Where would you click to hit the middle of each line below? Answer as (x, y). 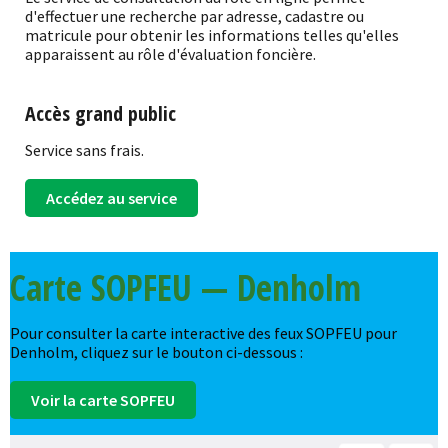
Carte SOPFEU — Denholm (185, 287)
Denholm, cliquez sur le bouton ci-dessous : (156, 351)
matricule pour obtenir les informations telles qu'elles (212, 34)
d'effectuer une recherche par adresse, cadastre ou (194, 15)
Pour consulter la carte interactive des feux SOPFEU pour (203, 332)
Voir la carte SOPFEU (103, 399)
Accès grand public (100, 113)
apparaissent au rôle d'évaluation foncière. (170, 53)
